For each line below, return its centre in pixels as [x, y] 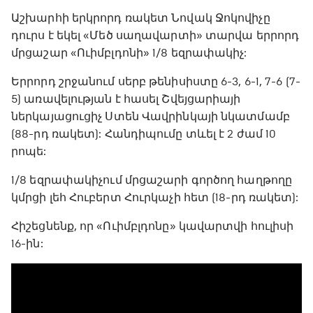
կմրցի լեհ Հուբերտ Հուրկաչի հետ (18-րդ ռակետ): [155, 197]
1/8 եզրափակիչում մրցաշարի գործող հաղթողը [152, 180]
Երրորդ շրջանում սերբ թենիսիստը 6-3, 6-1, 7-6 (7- [156, 81]
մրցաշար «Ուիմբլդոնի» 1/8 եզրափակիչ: [129, 52]
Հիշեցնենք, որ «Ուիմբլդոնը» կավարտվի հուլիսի [153, 226]
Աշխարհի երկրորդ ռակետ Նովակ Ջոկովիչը [141, 17]
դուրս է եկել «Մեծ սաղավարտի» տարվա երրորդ [155, 35]
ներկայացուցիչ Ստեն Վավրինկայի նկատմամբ [151, 116]
